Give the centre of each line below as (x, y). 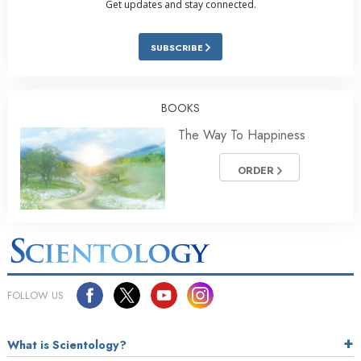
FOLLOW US (35, 295)
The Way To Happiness (242, 135)
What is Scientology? (67, 344)
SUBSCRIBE (178, 48)
